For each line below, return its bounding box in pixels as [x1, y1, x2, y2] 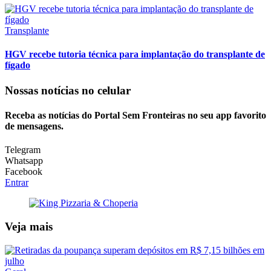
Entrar [5, 177, 28, 188]
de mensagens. [5, 120, 64, 131]
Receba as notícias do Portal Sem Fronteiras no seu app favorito [5, 109, 266, 120]
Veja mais [5, 220, 53, 233]
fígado [5, 60, 30, 71]
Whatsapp [5, 155, 43, 166]
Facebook [5, 166, 42, 177]
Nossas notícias [5, 83, 82, 97]
